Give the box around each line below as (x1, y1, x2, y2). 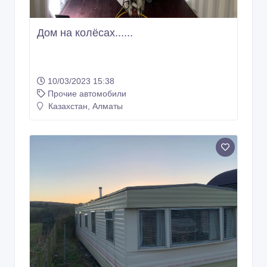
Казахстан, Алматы (46, 101, 123, 111)
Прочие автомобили (48, 89, 126, 99)
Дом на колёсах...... (37, 27, 133, 39)
